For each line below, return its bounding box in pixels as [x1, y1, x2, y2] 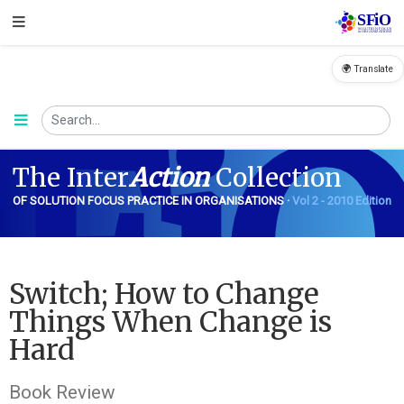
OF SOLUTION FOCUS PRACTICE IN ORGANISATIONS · [12, 193, 292, 207]
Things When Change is [9, 304, 332, 341]
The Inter [12, 161, 129, 194]
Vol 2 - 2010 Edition [291, 193, 391, 207]
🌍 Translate [342, 63, 394, 75]
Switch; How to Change [9, 276, 319, 313]
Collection [208, 161, 342, 194]
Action [128, 161, 209, 194]
